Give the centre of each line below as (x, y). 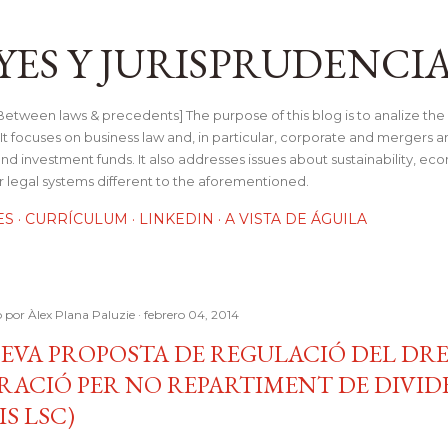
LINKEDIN (176, 219)
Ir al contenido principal (224, 25)
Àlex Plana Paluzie (81, 314)
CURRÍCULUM (76, 219)
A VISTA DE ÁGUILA (296, 219)
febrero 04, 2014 (191, 314)
